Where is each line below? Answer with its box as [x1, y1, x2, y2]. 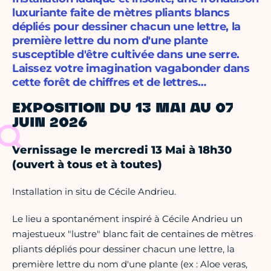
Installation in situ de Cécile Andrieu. [12, 186, 176, 198]
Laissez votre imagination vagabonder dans [12, 62, 250, 76]
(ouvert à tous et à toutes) [12, 158, 162, 172]
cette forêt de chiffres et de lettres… [12, 76, 206, 90]
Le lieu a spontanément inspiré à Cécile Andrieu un [12, 213, 243, 225]
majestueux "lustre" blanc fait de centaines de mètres [12, 228, 253, 240]
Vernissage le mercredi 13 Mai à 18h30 [12, 143, 232, 157]
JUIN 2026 [12, 117, 87, 131]
